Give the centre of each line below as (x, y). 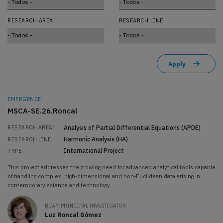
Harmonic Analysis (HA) (96, 139)
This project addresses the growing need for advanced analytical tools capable (111, 167)
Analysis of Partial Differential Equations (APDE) (132, 127)
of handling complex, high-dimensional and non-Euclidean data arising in (104, 176)
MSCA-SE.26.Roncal (42, 111)
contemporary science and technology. (59, 185)
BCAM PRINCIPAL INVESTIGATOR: (86, 206)
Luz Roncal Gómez (73, 215)
